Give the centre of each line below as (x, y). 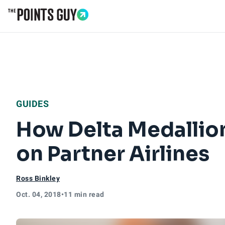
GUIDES (32, 104)
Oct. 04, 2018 (39, 194)
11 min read (84, 194)
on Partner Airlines (113, 154)
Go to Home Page (41, 26)
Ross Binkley (38, 178)
